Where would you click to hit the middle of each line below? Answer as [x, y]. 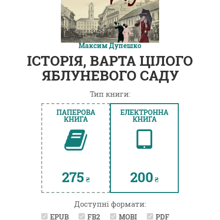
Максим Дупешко [110, 46]
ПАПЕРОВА [76, 112]
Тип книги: [110, 94]
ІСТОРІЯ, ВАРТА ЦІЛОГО [110, 61]
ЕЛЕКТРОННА [144, 112]
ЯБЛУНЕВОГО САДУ [110, 76]
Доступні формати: [110, 204]
